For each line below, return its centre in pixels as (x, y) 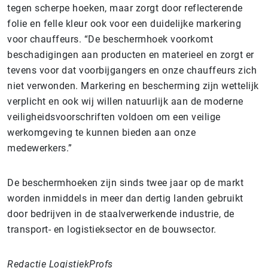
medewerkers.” (40, 148)
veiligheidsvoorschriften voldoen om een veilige (114, 117)
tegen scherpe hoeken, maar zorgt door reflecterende (125, 8)
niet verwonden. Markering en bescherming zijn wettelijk (133, 86)
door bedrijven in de (51, 214)
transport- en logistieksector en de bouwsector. (112, 229)
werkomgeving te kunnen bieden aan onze (101, 132)
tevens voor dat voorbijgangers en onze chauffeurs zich (132, 70)
